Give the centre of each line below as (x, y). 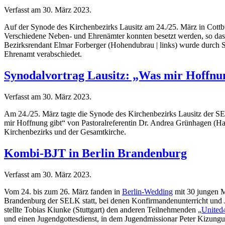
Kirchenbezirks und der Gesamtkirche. (65, 132)
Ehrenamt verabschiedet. (43, 54)
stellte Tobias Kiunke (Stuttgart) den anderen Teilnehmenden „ (103, 209)
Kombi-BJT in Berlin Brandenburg (95, 153)
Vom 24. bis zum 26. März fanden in (63, 191)
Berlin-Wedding (147, 191)
